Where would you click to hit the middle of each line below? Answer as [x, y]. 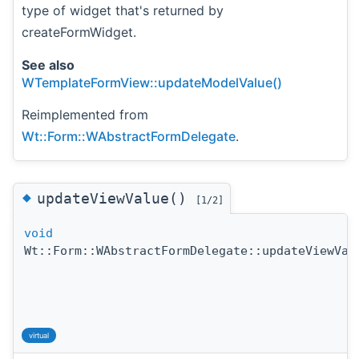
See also [48, 65]
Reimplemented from [85, 115]
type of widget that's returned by [123, 11]
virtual [39, 335]
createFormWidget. [79, 32]
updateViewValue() [116, 198]
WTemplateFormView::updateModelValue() [152, 83]
